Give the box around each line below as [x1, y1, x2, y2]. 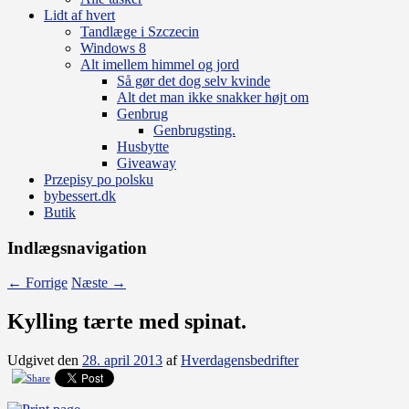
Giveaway [117, 154, 176, 171]
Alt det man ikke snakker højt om [117, 89, 309, 105]
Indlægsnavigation [7, 237, 147, 257]
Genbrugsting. [153, 121, 236, 138]
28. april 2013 [82, 352, 163, 369]
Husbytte [117, 138, 169, 154]
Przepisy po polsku [44, 171, 153, 187]
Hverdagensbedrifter [181, 352, 299, 369]
